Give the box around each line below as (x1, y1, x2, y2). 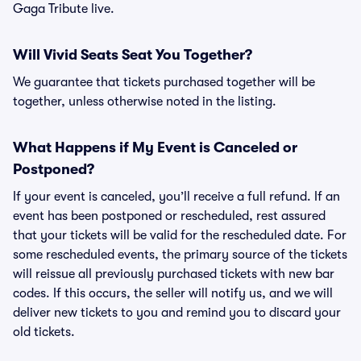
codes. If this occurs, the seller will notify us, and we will (13, 286, 333, 301)
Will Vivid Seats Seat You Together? (13, 47, 252, 63)
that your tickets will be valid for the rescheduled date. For (13, 228, 346, 243)
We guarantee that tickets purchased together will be (13, 75, 315, 89)
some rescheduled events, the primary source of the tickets (13, 247, 347, 262)
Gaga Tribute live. (13, 2, 114, 16)
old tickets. (13, 325, 75, 339)
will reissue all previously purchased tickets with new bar (13, 267, 334, 281)
